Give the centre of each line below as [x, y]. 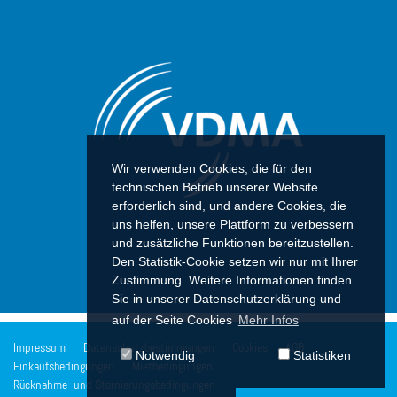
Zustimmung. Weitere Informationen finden [232, 280]
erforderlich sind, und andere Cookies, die [229, 206]
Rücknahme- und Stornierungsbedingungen [114, 386]
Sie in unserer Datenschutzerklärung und [226, 299]
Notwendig [163, 355]
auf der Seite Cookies [174, 320]
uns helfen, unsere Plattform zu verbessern [233, 225]
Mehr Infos [268, 320]
